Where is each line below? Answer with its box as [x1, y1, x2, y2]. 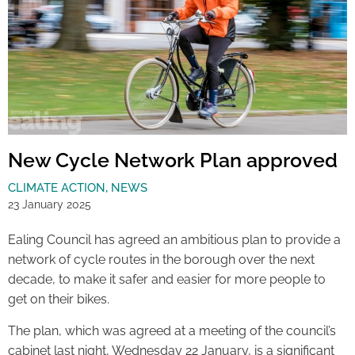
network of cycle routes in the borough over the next [8, 252, 315, 268]
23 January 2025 [8, 198, 91, 212]
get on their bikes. [8, 292, 109, 307]
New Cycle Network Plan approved [8, 148, 338, 173]
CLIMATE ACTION [8, 181, 105, 196]
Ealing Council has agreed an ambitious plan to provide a [8, 232, 341, 248]
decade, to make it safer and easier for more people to [8, 272, 326, 288]
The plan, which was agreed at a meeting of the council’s [8, 323, 336, 338]
